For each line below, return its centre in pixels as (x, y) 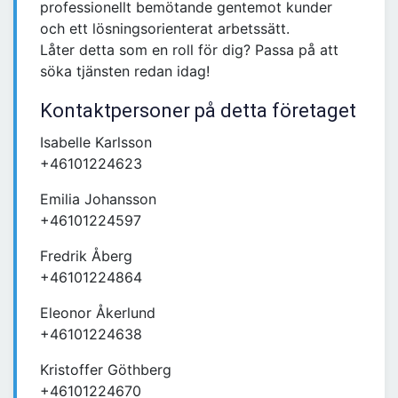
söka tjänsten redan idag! (125, 72)
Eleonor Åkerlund (98, 313)
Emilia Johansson (98, 199)
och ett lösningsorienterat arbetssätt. (165, 29)
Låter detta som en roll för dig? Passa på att (189, 50)
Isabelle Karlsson (96, 143)
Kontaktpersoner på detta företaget (198, 111)
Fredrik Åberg (86, 256)
